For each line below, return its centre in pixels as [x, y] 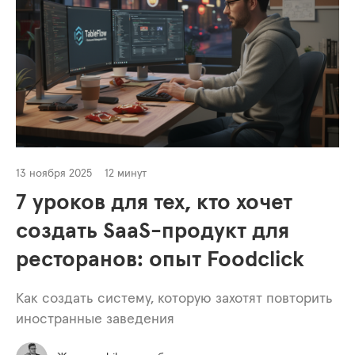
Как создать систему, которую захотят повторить [174, 298]
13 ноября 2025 [54, 173]
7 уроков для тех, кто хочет [154, 202]
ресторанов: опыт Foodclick [160, 260]
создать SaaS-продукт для [153, 231]
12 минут [126, 173]
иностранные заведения [95, 319]
